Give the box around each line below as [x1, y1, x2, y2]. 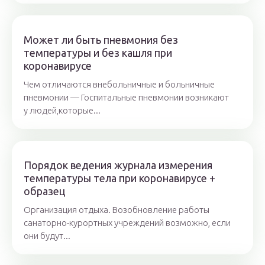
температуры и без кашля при [24, 47, 172, 59]
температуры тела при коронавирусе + [24, 172, 215, 185]
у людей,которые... [24, 105, 101, 116]
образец [24, 185, 65, 198]
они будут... [24, 231, 70, 241]
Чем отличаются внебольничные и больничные [24, 79, 215, 90]
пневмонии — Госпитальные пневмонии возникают [24, 92, 229, 103]
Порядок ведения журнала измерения [24, 159, 212, 172]
